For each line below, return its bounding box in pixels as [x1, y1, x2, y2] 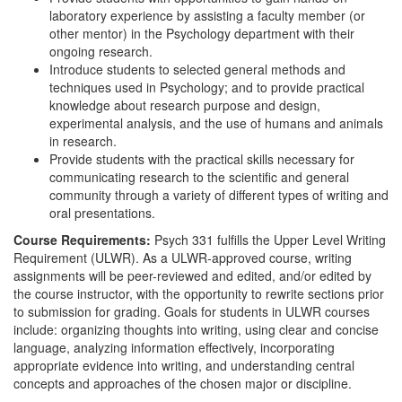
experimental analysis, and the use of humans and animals [49, 114, 383, 132]
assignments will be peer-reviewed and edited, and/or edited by [13, 267, 371, 284]
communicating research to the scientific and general [49, 168, 349, 186]
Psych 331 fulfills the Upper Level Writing [151, 231, 386, 249]
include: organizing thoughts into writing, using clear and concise [13, 320, 379, 338]
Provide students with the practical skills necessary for [49, 150, 354, 168]
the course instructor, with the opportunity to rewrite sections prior [13, 284, 384, 302]
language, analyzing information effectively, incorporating [13, 338, 335, 356]
